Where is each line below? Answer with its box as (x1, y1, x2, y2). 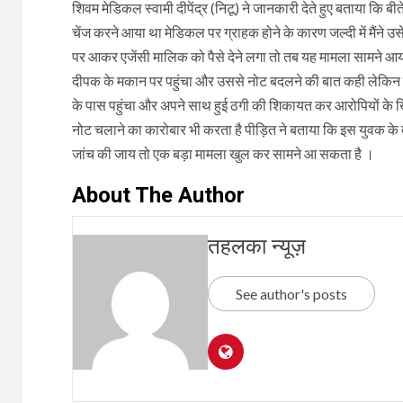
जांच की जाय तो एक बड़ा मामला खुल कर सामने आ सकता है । (71, 144, 374, 162)
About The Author (71, 182, 245, 208)
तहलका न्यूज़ (207, 233, 306, 259)
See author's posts (235, 284, 347, 302)
